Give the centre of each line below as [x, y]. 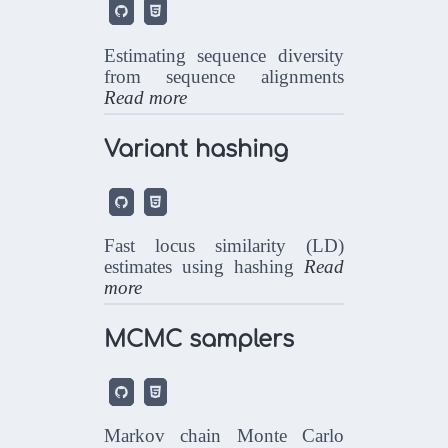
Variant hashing [196, 150]
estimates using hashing [204, 266]
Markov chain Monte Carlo [224, 435]
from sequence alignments [224, 76]
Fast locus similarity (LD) [224, 245]
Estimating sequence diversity [224, 55]
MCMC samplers [199, 340]
